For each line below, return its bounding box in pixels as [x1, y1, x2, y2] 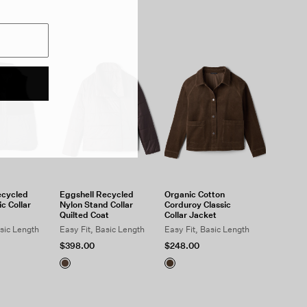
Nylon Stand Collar [59, 199, 133, 210]
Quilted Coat [59, 210, 109, 220]
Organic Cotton [164, 189, 225, 199]
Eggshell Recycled [59, 189, 134, 199]
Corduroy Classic [164, 199, 232, 210]
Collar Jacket [164, 210, 217, 220]
